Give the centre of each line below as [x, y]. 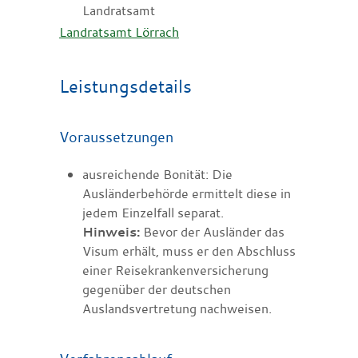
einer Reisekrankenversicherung [175, 270]
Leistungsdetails [125, 86]
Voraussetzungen [116, 136]
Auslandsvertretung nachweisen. [177, 308]
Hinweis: [111, 231]
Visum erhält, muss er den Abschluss [189, 251]
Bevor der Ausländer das [212, 231]
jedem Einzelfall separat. [153, 212]
